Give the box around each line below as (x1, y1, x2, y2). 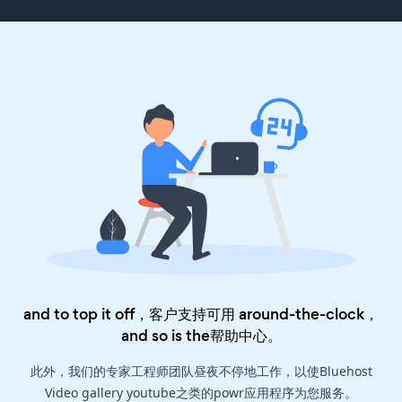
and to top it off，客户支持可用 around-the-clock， (23, 303, 379, 326)
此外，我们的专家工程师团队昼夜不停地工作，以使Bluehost (30, 363, 372, 380)
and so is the (120, 325, 210, 347)
